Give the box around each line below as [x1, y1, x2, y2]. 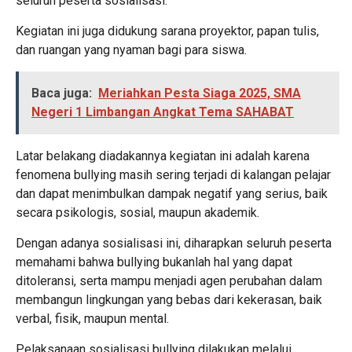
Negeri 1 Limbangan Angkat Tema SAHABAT [31, 104, 294, 120]
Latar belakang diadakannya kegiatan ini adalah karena [16, 148, 310, 164]
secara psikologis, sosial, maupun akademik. [16, 205, 259, 221]
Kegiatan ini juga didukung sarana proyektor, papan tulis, [16, 24, 319, 39]
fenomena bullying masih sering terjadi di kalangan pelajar [16, 167, 331, 183]
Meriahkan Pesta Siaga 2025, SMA [98, 86, 301, 101]
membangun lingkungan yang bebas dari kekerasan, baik [16, 292, 322, 308]
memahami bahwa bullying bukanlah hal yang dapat [16, 255, 292, 270]
